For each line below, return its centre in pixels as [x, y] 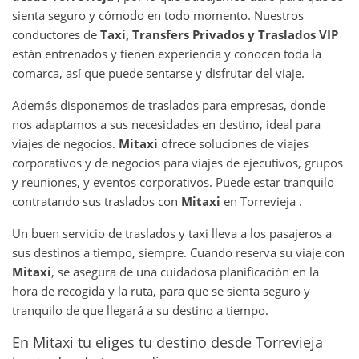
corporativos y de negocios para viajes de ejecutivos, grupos [177, 162]
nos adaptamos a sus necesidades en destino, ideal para [166, 124]
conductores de [56, 34]
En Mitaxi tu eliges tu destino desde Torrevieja [167, 342]
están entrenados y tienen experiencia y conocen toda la [167, 53]
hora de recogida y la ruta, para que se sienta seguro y [161, 290]
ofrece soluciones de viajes [235, 143]
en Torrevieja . [264, 201]
